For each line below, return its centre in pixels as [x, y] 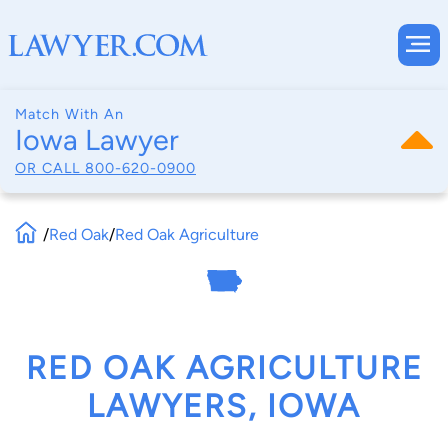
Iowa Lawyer [97, 140]
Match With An [69, 114]
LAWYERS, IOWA [224, 406]
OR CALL [50, 167]
